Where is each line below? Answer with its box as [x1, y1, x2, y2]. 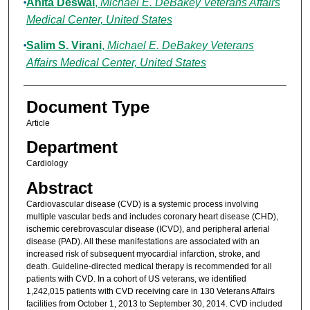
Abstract [26, 178, 93, 197]
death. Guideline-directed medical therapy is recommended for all [26, 261, 272, 271]
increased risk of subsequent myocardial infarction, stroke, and [26, 248, 260, 259]
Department [26, 138, 118, 157]
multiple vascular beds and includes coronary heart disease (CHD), [26, 211, 278, 221]
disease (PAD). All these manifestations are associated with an [26, 236, 259, 246]
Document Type [26, 98, 149, 117]
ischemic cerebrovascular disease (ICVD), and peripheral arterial [26, 224, 270, 234]
